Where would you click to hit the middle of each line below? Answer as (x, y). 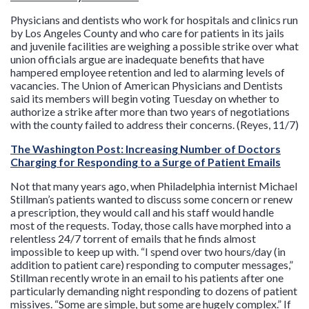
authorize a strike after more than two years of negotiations (150, 111)
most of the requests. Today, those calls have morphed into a (151, 225)
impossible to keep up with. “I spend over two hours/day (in (148, 251)
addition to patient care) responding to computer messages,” (152, 265)
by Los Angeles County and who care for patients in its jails (147, 33)
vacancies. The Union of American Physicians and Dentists (147, 85)
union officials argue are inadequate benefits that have (137, 59)
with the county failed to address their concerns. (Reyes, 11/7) (154, 124)
